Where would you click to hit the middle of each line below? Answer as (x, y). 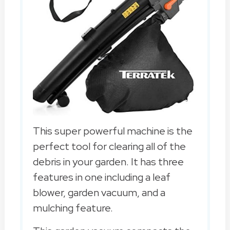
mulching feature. (73, 208)
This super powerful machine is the (112, 131)
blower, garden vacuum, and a (99, 192)
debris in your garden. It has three (108, 161)
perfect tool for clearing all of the (109, 146)
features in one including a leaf (101, 177)
